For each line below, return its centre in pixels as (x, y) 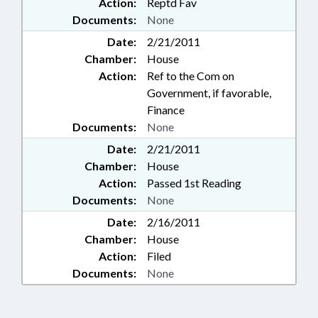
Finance (166, 110)
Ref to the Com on (191, 76)
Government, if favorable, (209, 93)
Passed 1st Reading (194, 183)
